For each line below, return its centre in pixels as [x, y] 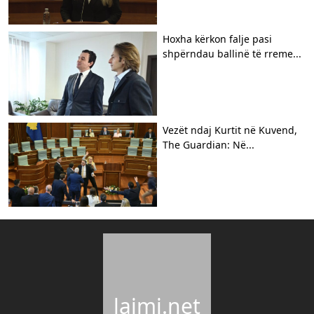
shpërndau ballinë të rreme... [232, 54]
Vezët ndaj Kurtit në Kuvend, [230, 130]
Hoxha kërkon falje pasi [217, 39]
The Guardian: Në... [209, 145]
